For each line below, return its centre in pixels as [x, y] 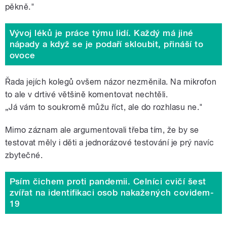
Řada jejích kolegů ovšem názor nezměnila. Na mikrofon [111, 82]
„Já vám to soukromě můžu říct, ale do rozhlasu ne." [104, 107]
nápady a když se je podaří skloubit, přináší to [106, 44]
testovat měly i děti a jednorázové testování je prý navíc [110, 142]
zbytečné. [24, 155]
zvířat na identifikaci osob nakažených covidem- [112, 193]
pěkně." [20, 7]
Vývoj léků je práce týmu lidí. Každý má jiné [101, 33]
